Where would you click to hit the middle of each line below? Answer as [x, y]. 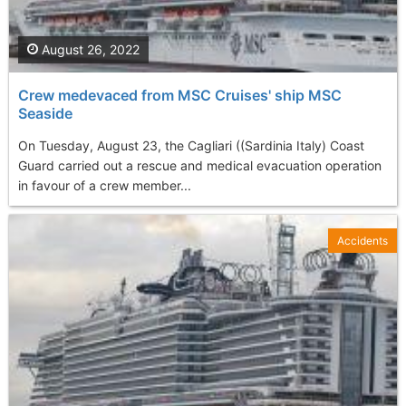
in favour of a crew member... [105, 186]
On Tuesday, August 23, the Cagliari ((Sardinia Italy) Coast [191, 146]
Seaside [45, 114]
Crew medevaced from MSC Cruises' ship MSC [180, 96]
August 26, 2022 [89, 50]
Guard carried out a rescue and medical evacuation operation [200, 166]
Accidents [362, 241]
